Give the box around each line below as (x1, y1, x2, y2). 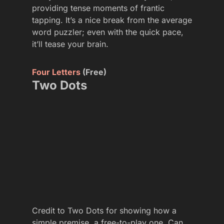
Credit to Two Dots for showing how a (32, 205, 176, 216)
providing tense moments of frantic (32, 3, 164, 13)
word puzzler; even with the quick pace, (32, 27, 183, 37)
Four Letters (32, 67, 80, 77)
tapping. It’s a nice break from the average (32, 15, 192, 25)
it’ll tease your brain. (32, 39, 108, 49)
